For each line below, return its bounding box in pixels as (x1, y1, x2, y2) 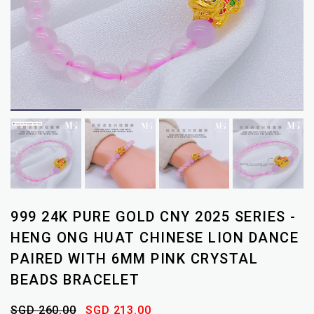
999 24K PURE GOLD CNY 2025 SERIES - (11, 208, 296, 226)
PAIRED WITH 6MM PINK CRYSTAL (11, 250, 258, 268)
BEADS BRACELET (11, 271, 139, 289)
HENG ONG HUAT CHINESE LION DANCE (11, 229, 299, 247)
